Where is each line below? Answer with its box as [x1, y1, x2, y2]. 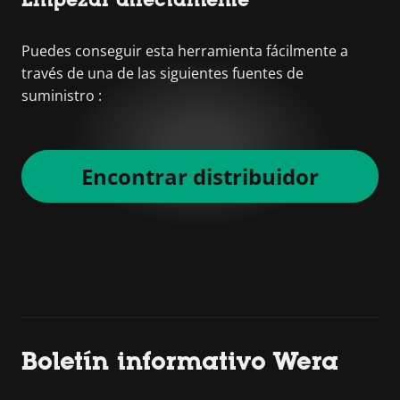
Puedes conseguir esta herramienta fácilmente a [21, 41, 348, 61]
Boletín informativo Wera [21, 346, 338, 375]
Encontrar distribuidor [81, 162, 319, 191]
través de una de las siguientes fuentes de [21, 63, 304, 83]
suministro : [21, 86, 102, 105]
